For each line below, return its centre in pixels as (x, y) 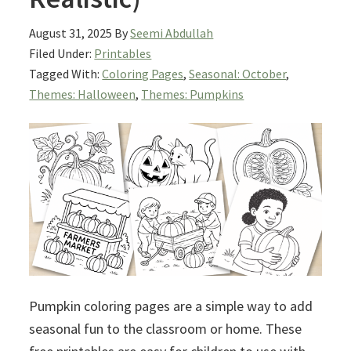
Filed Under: (62, 53)
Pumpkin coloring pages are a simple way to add (171, 306)
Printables (123, 53)
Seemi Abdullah (172, 33)
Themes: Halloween (83, 94)
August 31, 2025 (71, 33)
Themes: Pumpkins (193, 94)
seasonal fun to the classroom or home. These (166, 329)
